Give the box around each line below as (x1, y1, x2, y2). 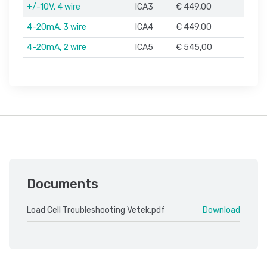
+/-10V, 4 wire (27, 2, 80, 13)
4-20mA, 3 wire (27, 22, 86, 33)
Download (203, 205, 240, 216)
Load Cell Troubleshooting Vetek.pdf (27, 205, 165, 216)
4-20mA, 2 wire (27, 42, 86, 53)
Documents (27, 176, 98, 192)
